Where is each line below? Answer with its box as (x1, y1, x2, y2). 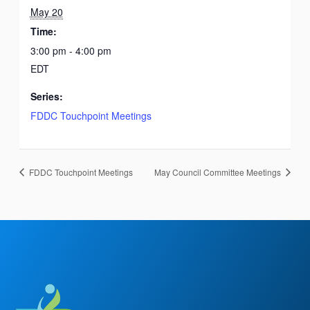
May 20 (30, 4, 63, 19)
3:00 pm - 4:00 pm (30, 43, 111, 57)
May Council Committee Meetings (154, 165, 283, 178)
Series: (30, 89, 63, 103)
